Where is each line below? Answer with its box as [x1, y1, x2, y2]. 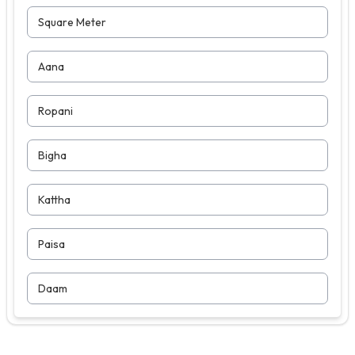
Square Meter [38, 14, 106, 29]
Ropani [38, 103, 73, 118]
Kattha [38, 192, 71, 207]
